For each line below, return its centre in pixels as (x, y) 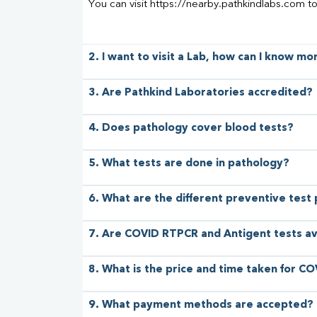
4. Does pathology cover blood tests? (191, 129)
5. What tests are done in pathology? (189, 164)
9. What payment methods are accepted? (201, 306)
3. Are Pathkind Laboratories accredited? (201, 93)
